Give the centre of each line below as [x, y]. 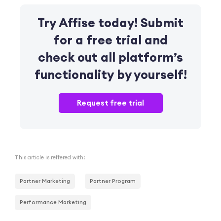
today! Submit [141, 22]
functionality [74, 74]
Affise [78, 22]
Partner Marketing [45, 181]
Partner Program [113, 181]
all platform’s [142, 57]
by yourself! [150, 74]
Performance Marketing [53, 202]
